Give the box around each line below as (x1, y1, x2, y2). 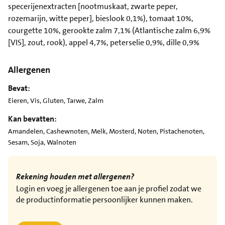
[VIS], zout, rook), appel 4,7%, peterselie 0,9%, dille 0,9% (8, 37, 199, 48)
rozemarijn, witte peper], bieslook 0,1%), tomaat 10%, (8, 13, 193, 24)
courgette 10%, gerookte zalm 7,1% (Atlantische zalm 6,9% (8, 25, 210, 36)
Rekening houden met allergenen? (16, 171, 136, 182)
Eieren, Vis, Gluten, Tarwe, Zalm (8, 95, 103, 105)
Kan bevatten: (8, 113, 57, 124)
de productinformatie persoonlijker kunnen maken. (16, 194, 193, 205)
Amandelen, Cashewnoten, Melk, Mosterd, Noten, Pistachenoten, (8, 126, 204, 136)
